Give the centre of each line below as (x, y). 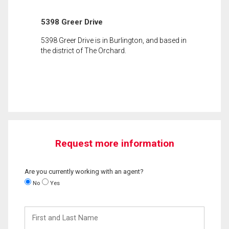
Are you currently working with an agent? (84, 171)
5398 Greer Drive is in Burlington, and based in (114, 40)
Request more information (114, 143)
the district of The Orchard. (84, 50)
